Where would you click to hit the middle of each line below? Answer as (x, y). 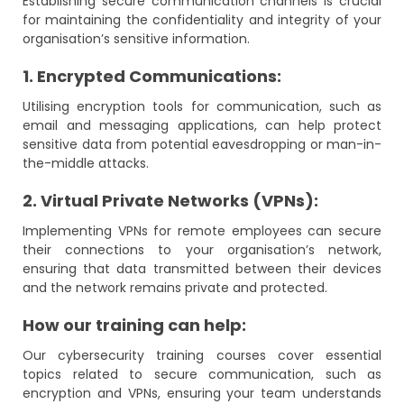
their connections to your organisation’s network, (202, 250)
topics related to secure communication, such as (202, 374)
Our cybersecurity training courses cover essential (202, 355)
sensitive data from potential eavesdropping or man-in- (202, 144)
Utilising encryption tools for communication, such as (202, 106)
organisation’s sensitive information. (136, 39)
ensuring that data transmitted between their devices (202, 269)
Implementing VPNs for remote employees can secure (202, 231)
